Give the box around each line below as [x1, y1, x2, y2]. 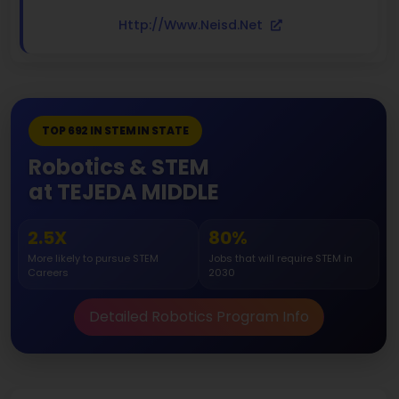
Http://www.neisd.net [118, 16, 266, 35]
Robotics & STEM [28, 152, 209, 183]
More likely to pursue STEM [28, 251, 159, 266]
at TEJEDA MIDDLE [28, 177, 219, 208]
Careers [28, 265, 69, 281]
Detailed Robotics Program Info [88, 306, 309, 328]
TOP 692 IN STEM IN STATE [42, 123, 189, 139]
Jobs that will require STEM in [208, 251, 353, 266]
